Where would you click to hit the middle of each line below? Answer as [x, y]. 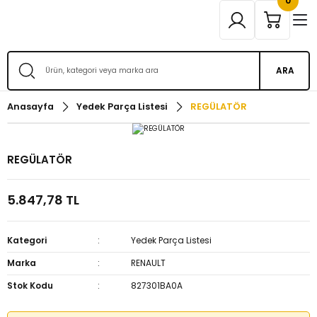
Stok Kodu [30, 286]
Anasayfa [30, 106]
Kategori [27, 240]
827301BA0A [157, 286]
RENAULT [149, 263]
